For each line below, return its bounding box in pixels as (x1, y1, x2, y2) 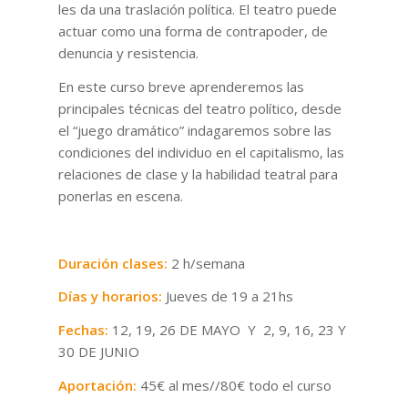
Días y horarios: (57, 287, 162, 306)
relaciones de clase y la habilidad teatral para (57, 165, 338, 184)
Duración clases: (57, 253, 168, 272)
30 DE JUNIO (57, 342, 139, 362)
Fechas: (57, 321, 108, 340)
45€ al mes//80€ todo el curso (136, 375, 331, 394)
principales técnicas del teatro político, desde (57, 99, 342, 118)
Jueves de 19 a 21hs (161, 287, 293, 306)
